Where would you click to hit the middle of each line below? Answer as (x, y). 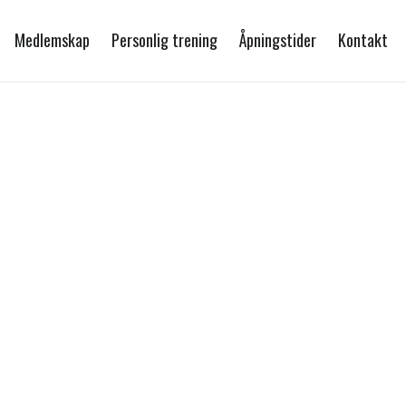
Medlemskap (52, 40)
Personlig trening (164, 40)
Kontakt (363, 40)
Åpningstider (278, 40)
